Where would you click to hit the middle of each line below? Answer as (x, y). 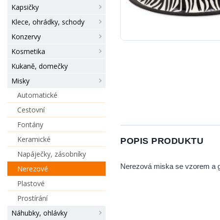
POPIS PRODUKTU (162, 141)
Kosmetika (28, 51)
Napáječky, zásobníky (52, 154)
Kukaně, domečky (40, 66)
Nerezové (33, 169)
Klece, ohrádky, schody (48, 22)
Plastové (31, 183)
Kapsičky (25, 7)
